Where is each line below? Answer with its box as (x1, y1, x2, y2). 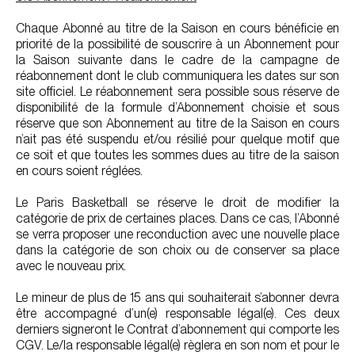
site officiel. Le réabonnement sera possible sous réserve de (16, 84, 339, 99)
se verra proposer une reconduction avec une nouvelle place (16, 227, 339, 242)
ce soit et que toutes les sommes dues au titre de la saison (16, 147, 339, 162)
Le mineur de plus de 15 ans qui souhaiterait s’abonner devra (16, 290, 339, 305)
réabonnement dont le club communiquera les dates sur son (16, 68, 339, 83)
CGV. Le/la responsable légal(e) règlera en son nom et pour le (16, 338, 339, 353)
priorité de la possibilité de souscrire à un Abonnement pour (16, 36, 339, 52)
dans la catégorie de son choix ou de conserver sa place (16, 242, 339, 258)
